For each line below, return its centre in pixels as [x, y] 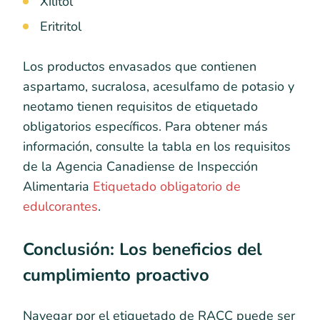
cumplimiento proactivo [116, 275]
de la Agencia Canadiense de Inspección [140, 166]
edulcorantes [60, 206]
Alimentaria [58, 186]
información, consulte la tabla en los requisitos [157, 146]
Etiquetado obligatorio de [167, 186]
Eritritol [61, 26]
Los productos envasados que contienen [140, 66]
